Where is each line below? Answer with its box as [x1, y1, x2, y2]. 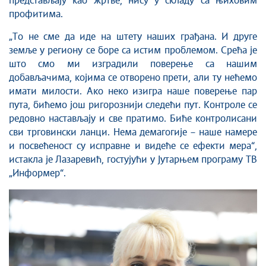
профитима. [9, 9, 63, 19]
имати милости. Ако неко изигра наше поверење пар [9, 87, 257, 96]
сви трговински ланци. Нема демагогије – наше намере [9, 128, 257, 137]
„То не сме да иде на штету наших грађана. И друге [9, 32, 257, 42]
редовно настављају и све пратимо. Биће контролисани [9, 114, 257, 123]
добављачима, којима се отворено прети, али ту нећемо [9, 73, 257, 83]
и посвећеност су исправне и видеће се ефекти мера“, [9, 141, 257, 151]
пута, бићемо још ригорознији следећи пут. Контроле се [9, 100, 257, 110]
